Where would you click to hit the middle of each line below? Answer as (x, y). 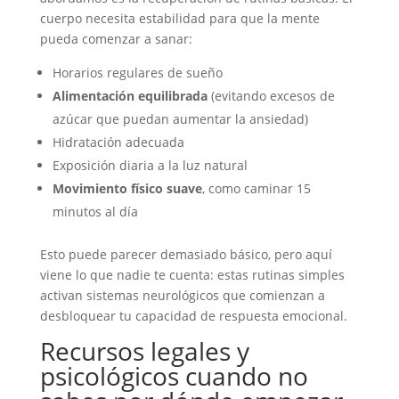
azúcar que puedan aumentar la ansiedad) (180, 119)
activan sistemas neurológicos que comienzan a (182, 295)
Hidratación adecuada (118, 142)
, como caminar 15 (256, 188)
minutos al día (95, 212)
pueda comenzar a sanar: (116, 39)
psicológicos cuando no (174, 376)
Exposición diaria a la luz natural (150, 165)
